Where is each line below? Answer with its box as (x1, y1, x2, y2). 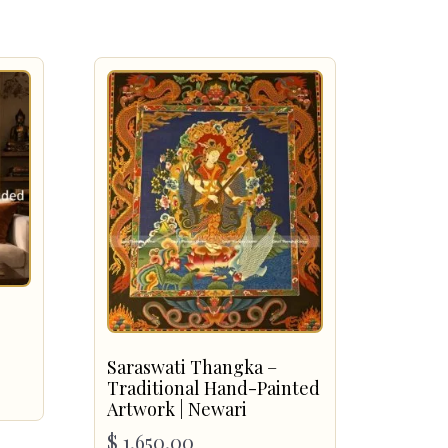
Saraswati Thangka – (106, 354, 277, 379)
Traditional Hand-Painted (106, 375, 320, 400)
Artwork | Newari (106, 396, 247, 421)
